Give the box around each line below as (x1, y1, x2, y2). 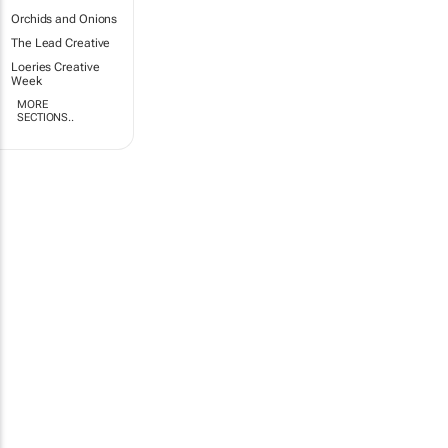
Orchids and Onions (11, 12, 118, 26)
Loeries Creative (11, 60, 100, 74)
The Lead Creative (11, 36, 111, 50)
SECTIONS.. (17, 111, 75, 124)
